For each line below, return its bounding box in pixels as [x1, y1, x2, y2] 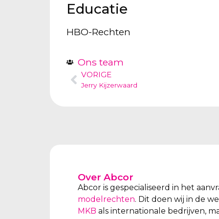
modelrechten [78, 194, 135, 204]
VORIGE [81, 70, 112, 80]
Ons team [77, 56, 124, 68]
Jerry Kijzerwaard [81, 81, 138, 89]
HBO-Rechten [66, 25, 131, 38]
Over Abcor [78, 171, 133, 183]
